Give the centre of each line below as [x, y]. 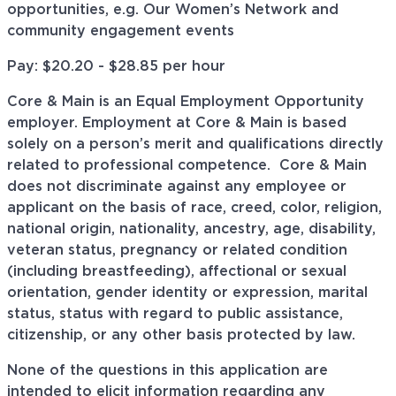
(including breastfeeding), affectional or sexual [177, 272]
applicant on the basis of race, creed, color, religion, [194, 208]
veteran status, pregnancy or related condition [177, 251]
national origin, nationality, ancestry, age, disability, [191, 229]
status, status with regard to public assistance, [175, 314]
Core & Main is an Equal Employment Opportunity [186, 102]
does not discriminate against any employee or [177, 187]
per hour [192, 67]
